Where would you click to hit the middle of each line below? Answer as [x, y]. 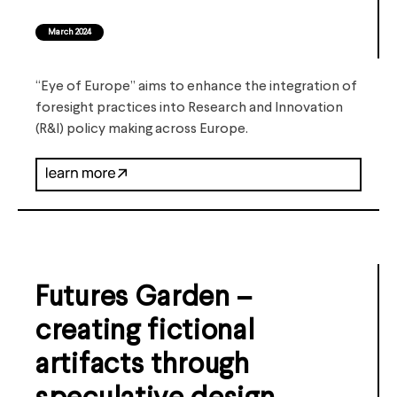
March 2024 [70, 32]
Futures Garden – [144, 299]
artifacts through [143, 366]
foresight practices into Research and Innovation [189, 108]
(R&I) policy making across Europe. [142, 129]
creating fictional [145, 332]
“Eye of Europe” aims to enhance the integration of [196, 87]
